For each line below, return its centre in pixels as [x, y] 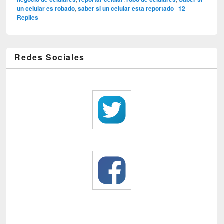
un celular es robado [46, 9]
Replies [28, 18]
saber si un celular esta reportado [126, 9]
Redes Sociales [50, 57]
